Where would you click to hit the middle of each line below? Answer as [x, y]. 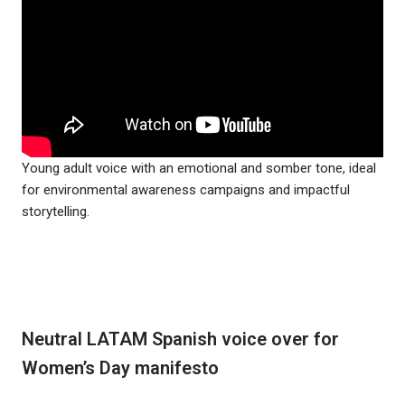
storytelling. [56, 211]
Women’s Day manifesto [120, 367]
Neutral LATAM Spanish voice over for [180, 339]
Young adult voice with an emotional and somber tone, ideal [199, 168]
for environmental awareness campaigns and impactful [186, 189]
